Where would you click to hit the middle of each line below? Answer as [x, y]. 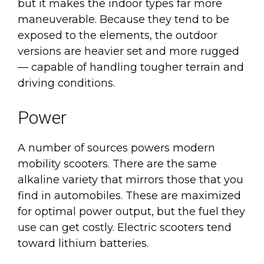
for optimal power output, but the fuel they [131, 211]
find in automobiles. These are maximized [129, 195]
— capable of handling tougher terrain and [131, 67]
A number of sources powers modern [116, 148]
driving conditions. [66, 83]
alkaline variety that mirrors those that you [131, 179]
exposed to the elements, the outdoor [118, 35]
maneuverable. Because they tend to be [123, 19]
